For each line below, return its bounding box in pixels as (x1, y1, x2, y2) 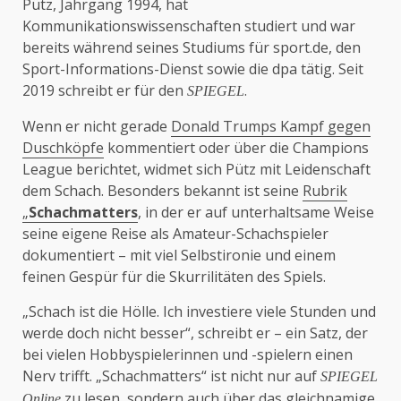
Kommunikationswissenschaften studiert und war (22, 16, 355, 37)
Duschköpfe (22, 138, 104, 158)
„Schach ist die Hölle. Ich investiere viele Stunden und (22, 302, 376, 322)
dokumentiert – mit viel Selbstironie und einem (22, 245, 336, 266)
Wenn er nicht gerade (22, 116, 171, 137)
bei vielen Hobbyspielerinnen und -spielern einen (22, 345, 353, 365)
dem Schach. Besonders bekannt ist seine (22, 181, 303, 201)
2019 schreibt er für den (22, 81, 187, 101)
